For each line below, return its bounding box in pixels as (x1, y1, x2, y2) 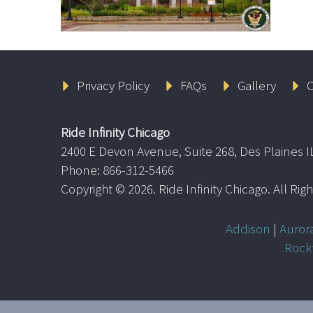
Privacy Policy (76, 76, 150, 94)
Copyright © (61, 180, 128, 197)
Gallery (237, 76, 276, 94)
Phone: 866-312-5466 (61, 161, 174, 178)
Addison (226, 219, 270, 237)
